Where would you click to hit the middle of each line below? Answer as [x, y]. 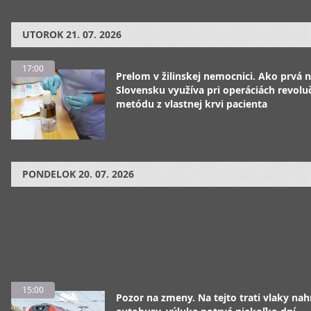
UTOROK [43, 34]
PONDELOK [49, 174]
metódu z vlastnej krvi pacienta [192, 104]
